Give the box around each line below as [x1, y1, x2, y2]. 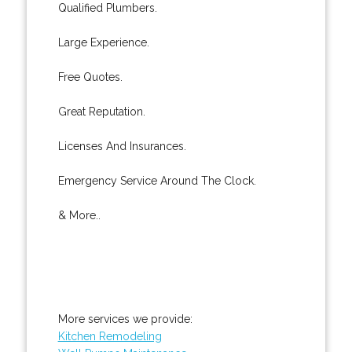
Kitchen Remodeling [57, 329, 162, 343]
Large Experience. [57, 35, 149, 49]
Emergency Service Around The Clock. [57, 174, 256, 187]
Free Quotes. [57, 70, 123, 83]
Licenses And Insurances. [57, 139, 186, 152]
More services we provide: [57, 312, 192, 325]
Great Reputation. [57, 104, 145, 118]
